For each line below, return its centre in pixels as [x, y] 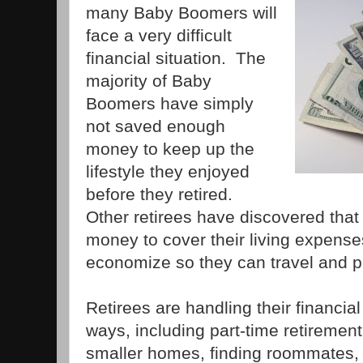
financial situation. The [176, 58]
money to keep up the [170, 148]
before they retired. [162, 194]
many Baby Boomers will [181, 12]
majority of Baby [149, 80]
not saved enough [156, 126]
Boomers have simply [170, 103]
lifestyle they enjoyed [168, 171]
